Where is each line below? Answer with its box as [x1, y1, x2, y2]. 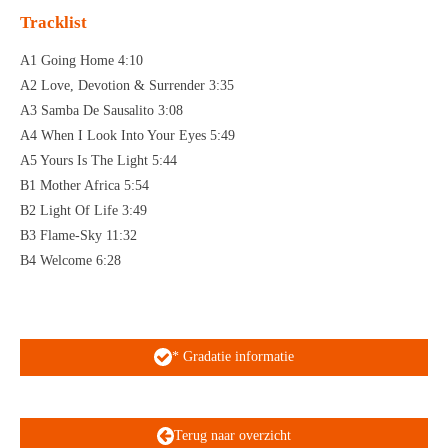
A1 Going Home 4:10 [20, 52, 143, 68]
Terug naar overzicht [174, 427, 292, 443]
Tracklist [20, 12, 87, 32]
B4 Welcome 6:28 [20, 252, 121, 268]
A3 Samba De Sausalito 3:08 [20, 102, 183, 118]
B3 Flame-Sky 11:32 [20, 227, 137, 243]
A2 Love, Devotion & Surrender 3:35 [20, 77, 234, 93]
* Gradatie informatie [171, 349, 294, 365]
